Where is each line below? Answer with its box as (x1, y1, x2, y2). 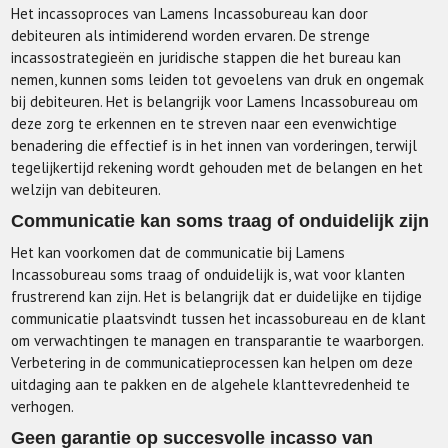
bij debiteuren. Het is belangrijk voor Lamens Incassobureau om (11, 92, 419, 112)
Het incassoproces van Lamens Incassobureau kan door (11, 4, 369, 24)
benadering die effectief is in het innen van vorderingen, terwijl (11, 136, 418, 156)
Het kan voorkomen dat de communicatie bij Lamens (11, 243, 346, 263)
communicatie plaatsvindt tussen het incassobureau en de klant (11, 309, 427, 329)
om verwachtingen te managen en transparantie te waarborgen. (11, 331, 424, 351)
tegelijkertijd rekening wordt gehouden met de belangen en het (11, 158, 424, 178)
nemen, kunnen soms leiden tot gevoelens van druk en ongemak (11, 70, 425, 90)
